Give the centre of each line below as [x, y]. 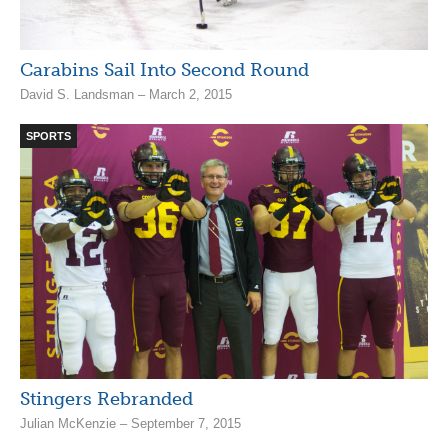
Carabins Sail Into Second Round [164, 69]
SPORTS [48, 135]
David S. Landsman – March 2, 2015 [126, 94]
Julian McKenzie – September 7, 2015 [130, 423]
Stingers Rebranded [106, 398]
